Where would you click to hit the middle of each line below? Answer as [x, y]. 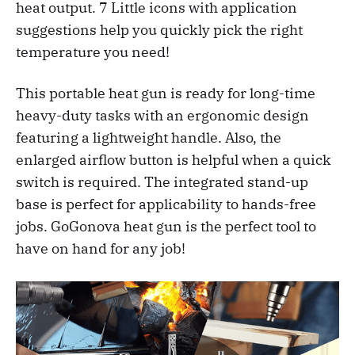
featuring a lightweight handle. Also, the [149, 137]
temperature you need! [93, 52]
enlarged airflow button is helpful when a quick [174, 159]
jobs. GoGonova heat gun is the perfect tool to [166, 226]
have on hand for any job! [101, 248]
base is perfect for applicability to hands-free [166, 204]
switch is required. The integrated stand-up [162, 181]
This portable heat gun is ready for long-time [166, 93]
